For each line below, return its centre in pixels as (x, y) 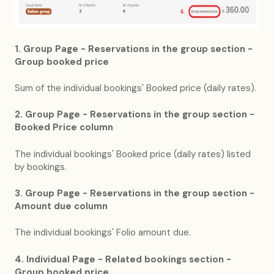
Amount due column (61, 206)
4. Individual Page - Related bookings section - (123, 259)
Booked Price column (64, 128)
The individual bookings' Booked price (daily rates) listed (133, 154)
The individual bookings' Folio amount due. (103, 233)
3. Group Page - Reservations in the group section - (135, 194)
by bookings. (41, 167)
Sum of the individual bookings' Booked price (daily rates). (135, 88)
